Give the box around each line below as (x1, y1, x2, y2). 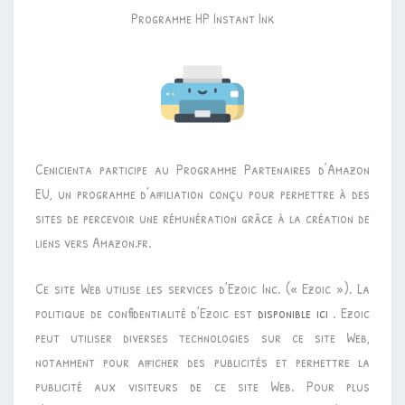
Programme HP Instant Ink (130, 8, 275, 29)
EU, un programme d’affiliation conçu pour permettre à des (35, 184, 370, 204)
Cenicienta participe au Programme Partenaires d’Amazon (35, 159, 370, 180)
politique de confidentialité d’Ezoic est (35, 303, 258, 324)
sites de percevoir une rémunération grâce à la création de (35, 208, 370, 229)
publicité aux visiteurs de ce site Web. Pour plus (35, 376, 370, 397)
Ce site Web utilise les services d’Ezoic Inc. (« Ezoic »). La (35, 278, 370, 299)
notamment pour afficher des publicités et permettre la (35, 352, 370, 372)
